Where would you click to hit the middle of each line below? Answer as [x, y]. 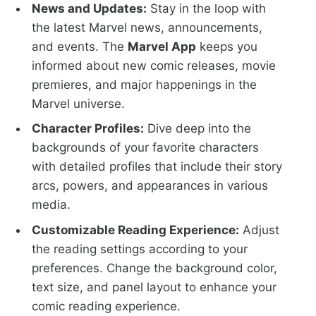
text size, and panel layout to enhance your [154, 287]
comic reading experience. [107, 306]
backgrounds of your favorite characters [146, 148]
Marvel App [162, 46]
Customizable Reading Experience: [136, 230]
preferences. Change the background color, [155, 268]
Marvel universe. [79, 103]
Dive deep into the [198, 129]
